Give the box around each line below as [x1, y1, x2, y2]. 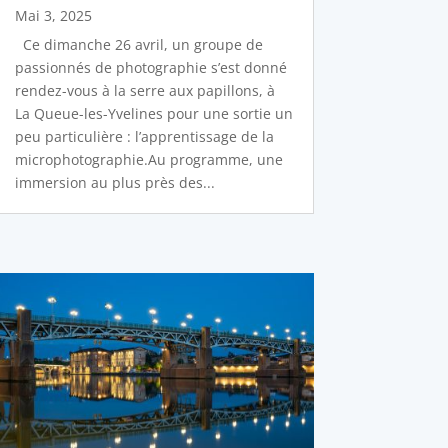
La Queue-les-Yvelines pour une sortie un [14, 104, 293, 124]
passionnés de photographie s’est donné [14, 58, 287, 78]
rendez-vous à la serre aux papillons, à [14, 81, 275, 101]
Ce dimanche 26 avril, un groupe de [14, 35, 263, 55]
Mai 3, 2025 [14, 6, 92, 26]
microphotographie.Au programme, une [14, 150, 283, 170]
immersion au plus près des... [14, 173, 215, 193]
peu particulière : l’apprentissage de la [14, 127, 274, 147]
